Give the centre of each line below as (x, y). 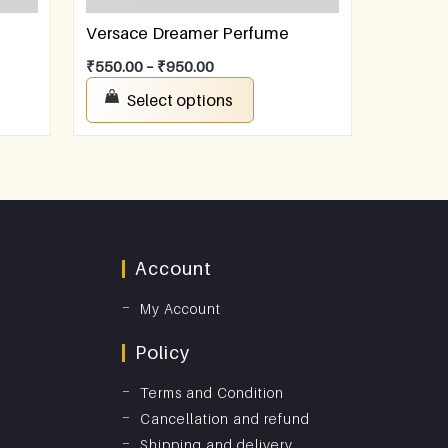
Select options (179, 100)
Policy (162, 353)
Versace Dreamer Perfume (187, 33)
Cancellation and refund (225, 419)
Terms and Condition (212, 393)
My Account (180, 309)
